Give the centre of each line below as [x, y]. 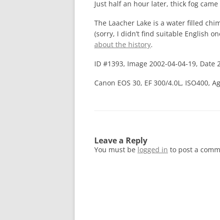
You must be [116, 149]
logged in [153, 149]
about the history [123, 45]
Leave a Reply [121, 140]
